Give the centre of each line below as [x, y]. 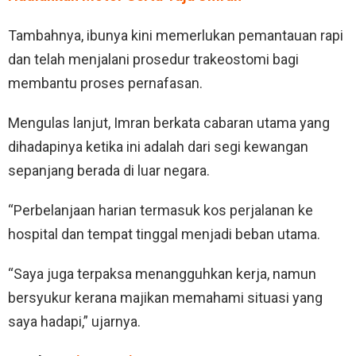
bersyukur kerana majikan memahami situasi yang [165, 297]
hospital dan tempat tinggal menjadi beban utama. [164, 234]
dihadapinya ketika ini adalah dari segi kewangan [158, 146]
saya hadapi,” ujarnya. [74, 321]
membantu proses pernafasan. [105, 83]
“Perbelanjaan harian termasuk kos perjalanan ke [161, 210]
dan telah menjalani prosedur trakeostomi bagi [153, 59]
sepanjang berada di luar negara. [109, 170]
